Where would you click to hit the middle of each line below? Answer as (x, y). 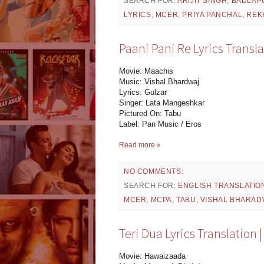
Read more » (140, 145)
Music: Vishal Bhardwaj (159, 82)
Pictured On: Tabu (150, 114)
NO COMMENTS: (154, 172)
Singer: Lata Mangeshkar (162, 103)
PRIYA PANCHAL (212, 15)
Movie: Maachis (146, 71)
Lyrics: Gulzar (143, 93)
